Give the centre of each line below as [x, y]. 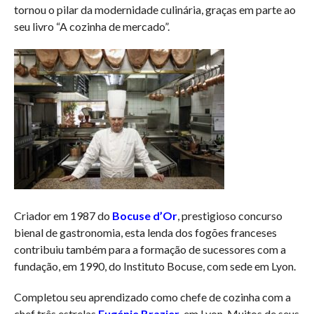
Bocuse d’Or [144, 215]
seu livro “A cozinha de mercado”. [91, 26]
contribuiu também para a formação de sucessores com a [150, 249]
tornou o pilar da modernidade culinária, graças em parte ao [155, 9]
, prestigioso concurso [230, 215]
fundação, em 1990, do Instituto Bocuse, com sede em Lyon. [155, 266]
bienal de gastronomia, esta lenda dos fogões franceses [145, 232]
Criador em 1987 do [63, 215]
